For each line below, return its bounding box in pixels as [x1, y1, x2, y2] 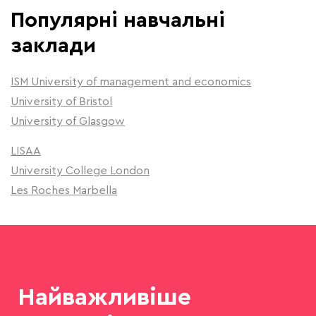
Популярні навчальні [11, 6, 225, 32]
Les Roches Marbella [11, 182, 117, 197]
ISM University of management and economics [11, 73, 251, 88]
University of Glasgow [11, 113, 125, 128]
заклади [11, 31, 96, 58]
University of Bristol [11, 93, 112, 108]
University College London [11, 162, 150, 177]
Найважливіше [18, 280, 191, 310]
